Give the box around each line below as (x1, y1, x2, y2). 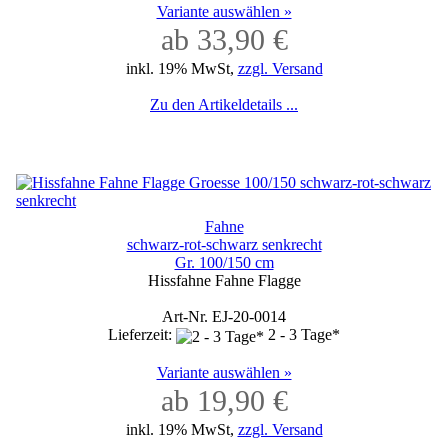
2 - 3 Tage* (268, 326, 340, 344)
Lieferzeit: (108, 326, 176, 344)
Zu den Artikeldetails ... (150, 96, 298, 114)
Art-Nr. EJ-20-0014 (162, 308, 286, 326)
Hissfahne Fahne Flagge (147, 272, 301, 290)
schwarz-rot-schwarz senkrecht (126, 236, 322, 254)
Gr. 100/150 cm (174, 254, 274, 272)
